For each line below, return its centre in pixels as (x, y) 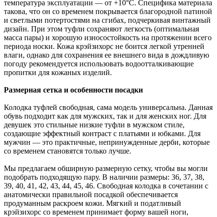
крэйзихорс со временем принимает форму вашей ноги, (96, 212)
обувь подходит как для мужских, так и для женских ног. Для (105, 116)
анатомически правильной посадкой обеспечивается (91, 194)
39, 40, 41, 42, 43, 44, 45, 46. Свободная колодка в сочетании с (106, 186)
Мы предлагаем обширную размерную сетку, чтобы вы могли (106, 168)
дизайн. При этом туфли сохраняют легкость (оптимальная (101, 29)
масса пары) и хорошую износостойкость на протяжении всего (108, 37)
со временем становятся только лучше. (68, 151)
